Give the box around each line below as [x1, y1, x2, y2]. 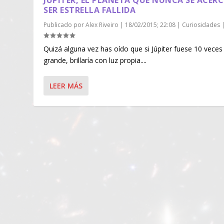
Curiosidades [182, 20, 220, 29]
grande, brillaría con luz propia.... [43, 55, 147, 65]
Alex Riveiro [85, 20, 119, 29]
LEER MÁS [49, 81, 83, 91]
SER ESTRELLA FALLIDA [43, 4, 136, 16]
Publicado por [43, 20, 86, 29]
